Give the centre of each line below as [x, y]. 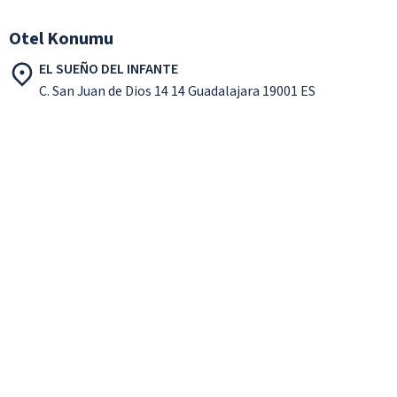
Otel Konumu [61, 39]
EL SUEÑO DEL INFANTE [109, 69]
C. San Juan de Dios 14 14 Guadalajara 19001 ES [177, 91]
